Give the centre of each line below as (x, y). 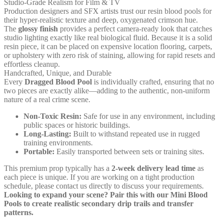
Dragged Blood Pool (58, 82)
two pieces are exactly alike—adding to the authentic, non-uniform (107, 90)
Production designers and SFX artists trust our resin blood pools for (108, 11)
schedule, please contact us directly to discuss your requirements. (104, 186)
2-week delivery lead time (153, 168)
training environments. (58, 142)
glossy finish (38, 28)
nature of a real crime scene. (47, 99)
